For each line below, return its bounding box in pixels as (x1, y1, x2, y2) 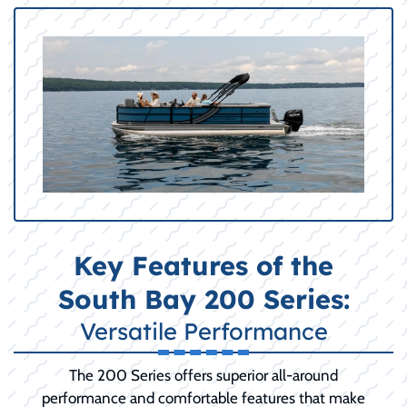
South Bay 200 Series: (57, 282, 350, 315)
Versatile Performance (79, 315, 328, 345)
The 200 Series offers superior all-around (69, 365, 338, 384)
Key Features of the (74, 248, 333, 282)
